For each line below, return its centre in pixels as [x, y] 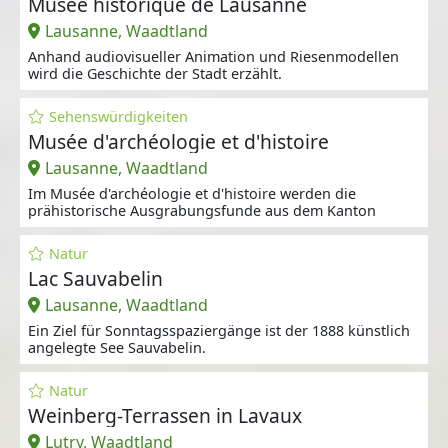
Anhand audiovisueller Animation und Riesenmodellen [213, 56]
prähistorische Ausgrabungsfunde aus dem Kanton [202, 210]
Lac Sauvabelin [95, 278]
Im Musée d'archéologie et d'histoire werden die [192, 193]
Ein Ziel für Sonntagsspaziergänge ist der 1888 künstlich [219, 330]
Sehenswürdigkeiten [118, 116]
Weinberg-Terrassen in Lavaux [165, 416]
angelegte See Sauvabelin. [117, 347]
